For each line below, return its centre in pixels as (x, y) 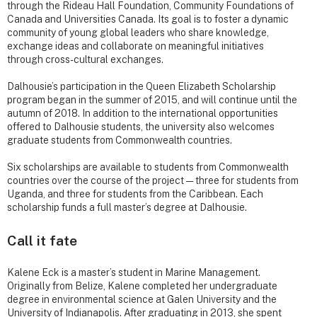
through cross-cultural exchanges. (85, 60)
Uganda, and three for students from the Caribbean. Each (135, 194)
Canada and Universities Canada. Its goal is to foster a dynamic (148, 19)
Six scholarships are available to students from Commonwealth (148, 167)
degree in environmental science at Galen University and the (142, 300)
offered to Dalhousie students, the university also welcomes (141, 127)
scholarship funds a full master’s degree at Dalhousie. (127, 208)
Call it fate (42, 241)
